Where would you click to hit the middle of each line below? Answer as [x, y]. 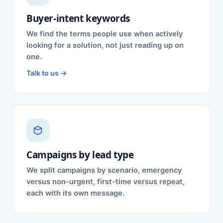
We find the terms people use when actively [105, 34]
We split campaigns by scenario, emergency [104, 170]
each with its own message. [75, 193]
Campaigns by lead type [80, 155]
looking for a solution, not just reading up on [105, 45]
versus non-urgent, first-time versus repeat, [106, 182]
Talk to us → [47, 73]
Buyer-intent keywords [78, 18]
